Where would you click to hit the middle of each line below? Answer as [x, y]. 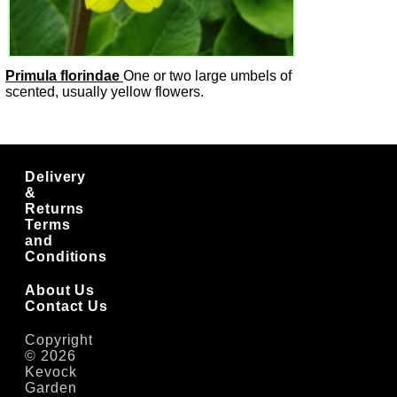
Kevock [51, 372]
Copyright [59, 340]
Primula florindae [62, 76]
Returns [55, 209]
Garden [51, 388]
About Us [60, 290]
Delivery [56, 177]
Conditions [66, 257]
